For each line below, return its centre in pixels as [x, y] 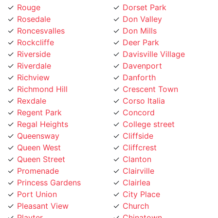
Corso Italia [144, 89]
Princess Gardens [49, 171]
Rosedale [34, 7]
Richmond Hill [42, 77]
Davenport [142, 54]
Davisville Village [154, 42]
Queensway [38, 124]
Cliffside [138, 124]
